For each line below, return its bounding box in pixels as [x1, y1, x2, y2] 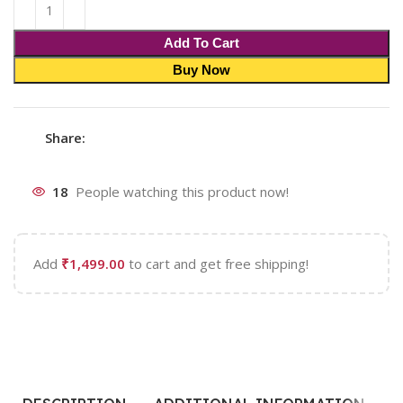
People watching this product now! [76, 183, 290, 201]
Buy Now [173, 61, 230, 77]
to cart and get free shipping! [125, 254, 309, 273]
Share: [45, 128, 86, 147]
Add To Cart [164, 34, 239, 50]
